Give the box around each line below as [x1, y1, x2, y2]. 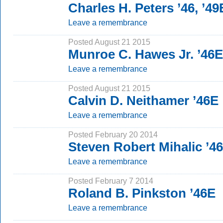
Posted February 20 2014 [68, 130, 158, 139]
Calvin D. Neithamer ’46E [68, 93, 219, 108]
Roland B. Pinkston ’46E [68, 186, 216, 201]
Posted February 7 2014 [68, 176, 153, 185]
